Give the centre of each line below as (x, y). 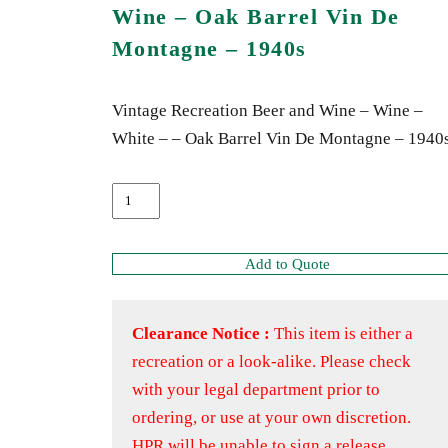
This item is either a (343, 333)
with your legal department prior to (255, 389)
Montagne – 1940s (209, 48)
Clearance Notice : (202, 333)
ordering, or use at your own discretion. (271, 417)
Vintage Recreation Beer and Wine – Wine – (267, 110)
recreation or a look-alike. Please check (271, 361)
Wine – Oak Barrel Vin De (255, 16)
